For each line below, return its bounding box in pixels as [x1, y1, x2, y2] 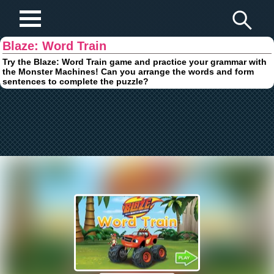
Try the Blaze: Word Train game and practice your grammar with [2, 56, 267, 67]
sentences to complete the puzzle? [2, 76, 149, 86]
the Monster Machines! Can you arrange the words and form [2, 66, 254, 76]
